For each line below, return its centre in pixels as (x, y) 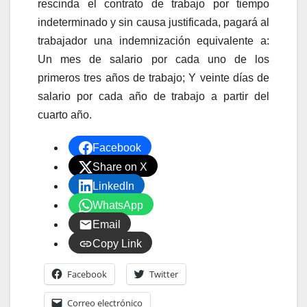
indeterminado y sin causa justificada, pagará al (153, 23)
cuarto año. (65, 115)
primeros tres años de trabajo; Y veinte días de (153, 78)
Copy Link (117, 244)
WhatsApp (118, 206)
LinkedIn (113, 186)
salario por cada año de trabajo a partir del (153, 97)
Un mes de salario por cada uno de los (153, 60)
